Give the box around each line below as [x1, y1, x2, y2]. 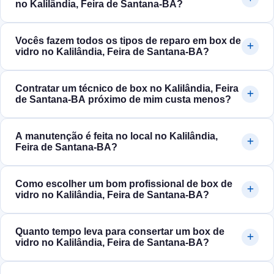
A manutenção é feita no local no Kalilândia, [15, 131, 218, 142]
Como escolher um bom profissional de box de [15, 179, 232, 190]
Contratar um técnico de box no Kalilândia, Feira [15, 83, 239, 94]
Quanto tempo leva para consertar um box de [15, 226, 224, 237]
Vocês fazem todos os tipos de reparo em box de [15, 35, 241, 46]
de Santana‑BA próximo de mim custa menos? [15, 94, 231, 105]
